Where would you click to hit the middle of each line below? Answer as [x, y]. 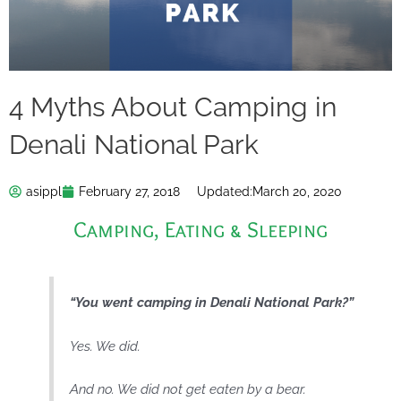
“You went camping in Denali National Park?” [212, 303]
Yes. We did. [106, 346]
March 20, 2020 [297, 191]
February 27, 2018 [129, 191]
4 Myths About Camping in [173, 107]
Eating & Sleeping [246, 229]
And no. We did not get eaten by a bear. [188, 390]
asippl [44, 191]
